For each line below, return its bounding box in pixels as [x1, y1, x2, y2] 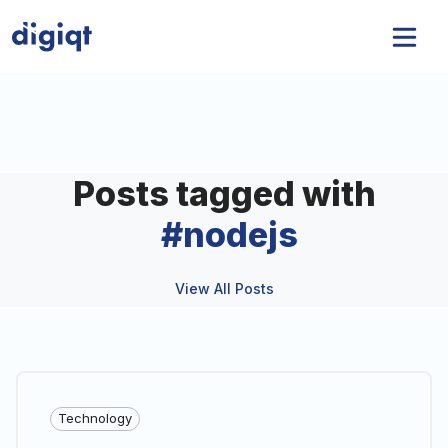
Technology [58, 410, 132, 427]
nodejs [183, 214, 299, 255]
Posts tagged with [72, 173, 376, 214]
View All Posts [174, 280, 274, 297]
